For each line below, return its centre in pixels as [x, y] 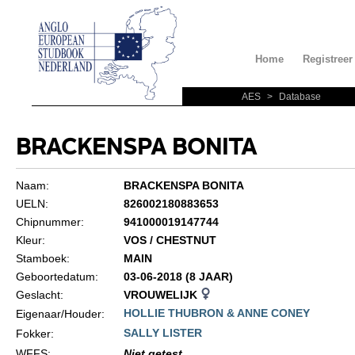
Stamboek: [42, 258]
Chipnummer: [50, 222]
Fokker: [34, 334]
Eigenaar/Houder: [60, 314]
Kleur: [30, 240]
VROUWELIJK [162, 295]
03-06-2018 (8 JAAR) [178, 277]
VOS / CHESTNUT [170, 240]
